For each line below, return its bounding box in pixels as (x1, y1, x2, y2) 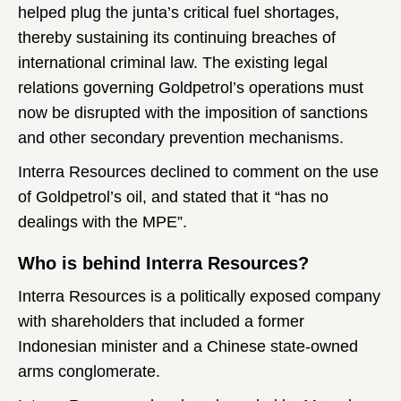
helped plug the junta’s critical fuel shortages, (18, 3, 339, 21)
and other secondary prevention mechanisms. (18, 128, 344, 147)
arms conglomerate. (18, 362, 160, 380)
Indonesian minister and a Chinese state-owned (18, 337, 358, 355)
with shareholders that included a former (18, 311, 304, 330)
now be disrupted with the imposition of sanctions (18, 103, 368, 122)
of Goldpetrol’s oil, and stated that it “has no (18, 187, 328, 206)
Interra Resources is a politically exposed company (18, 286, 380, 305)
